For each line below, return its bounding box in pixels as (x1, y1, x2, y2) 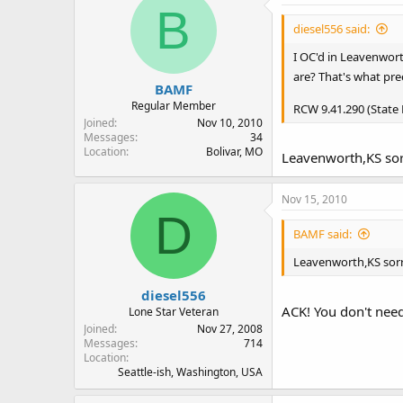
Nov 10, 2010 (197, 115, 263, 130)
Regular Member (130, 98, 216, 113)
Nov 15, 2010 (282, 192, 347, 207)
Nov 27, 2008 (197, 320, 263, 336)
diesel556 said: (293, 20, 370, 37)
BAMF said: (293, 226, 352, 242)
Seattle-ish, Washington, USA (118, 363, 263, 380)
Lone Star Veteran (128, 303, 219, 319)
